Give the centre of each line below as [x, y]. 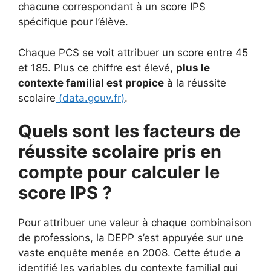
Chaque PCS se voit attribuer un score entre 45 [133, 52]
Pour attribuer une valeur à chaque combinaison [135, 223]
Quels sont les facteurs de [129, 131]
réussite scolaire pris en [120, 152]
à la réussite [195, 83]
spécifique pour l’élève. [73, 22]
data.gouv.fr [92, 98]
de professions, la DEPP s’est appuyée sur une [131, 238]
